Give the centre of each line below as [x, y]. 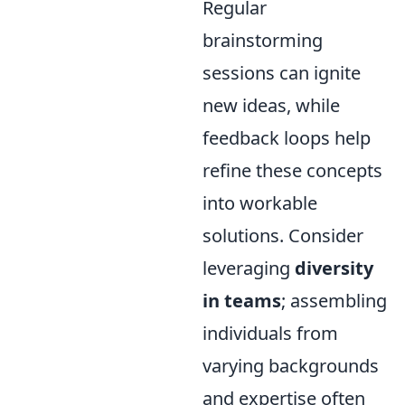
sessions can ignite [282, 72]
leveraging [249, 268]
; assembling [334, 300]
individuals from [270, 333]
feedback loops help [287, 137]
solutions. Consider [283, 235]
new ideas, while [271, 105]
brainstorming [263, 40]
